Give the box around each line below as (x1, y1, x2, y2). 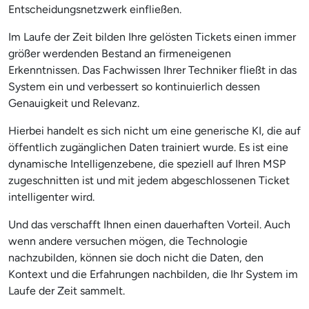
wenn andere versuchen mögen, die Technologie (8, 234, 248, 248)
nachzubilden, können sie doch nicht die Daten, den (8, 250, 263, 264)
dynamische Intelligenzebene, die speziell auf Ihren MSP (8, 157, 286, 170)
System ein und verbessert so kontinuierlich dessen (8, 79, 260, 93)
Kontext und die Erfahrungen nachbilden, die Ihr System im (8, 267, 298, 281)
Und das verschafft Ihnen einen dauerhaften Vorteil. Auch (8, 217, 290, 231)
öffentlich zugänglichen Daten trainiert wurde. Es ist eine (8, 140, 288, 154)
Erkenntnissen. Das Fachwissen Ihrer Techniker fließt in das (8, 63, 297, 77)
